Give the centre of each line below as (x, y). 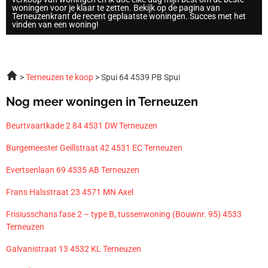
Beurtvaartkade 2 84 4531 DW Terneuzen (82, 125)
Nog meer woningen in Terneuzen (102, 101)
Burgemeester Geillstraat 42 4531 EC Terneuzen (94, 147)
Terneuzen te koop (60, 77)
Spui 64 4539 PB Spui (141, 77)
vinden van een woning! (55, 24)
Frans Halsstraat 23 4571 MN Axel (70, 192)
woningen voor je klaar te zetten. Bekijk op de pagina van (116, 7)
